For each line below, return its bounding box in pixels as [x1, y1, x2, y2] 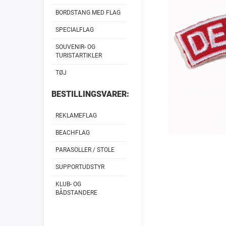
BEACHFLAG [55, 129, 90, 136]
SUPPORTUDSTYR [55, 163, 104, 171]
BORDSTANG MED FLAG [55, 9, 121, 16]
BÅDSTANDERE [55, 189, 97, 196]
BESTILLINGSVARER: [51, 89, 129, 99]
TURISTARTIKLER [55, 52, 102, 59]
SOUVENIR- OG [55, 43, 95, 50]
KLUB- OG [55, 181, 81, 188]
